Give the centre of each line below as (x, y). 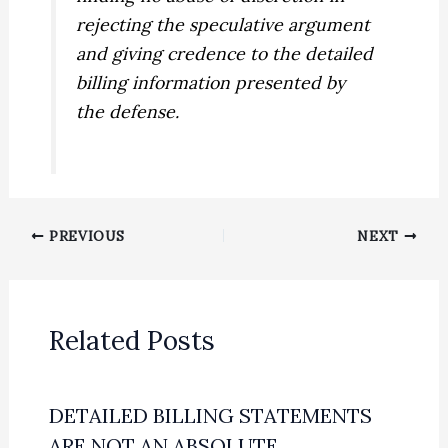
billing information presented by (211, 82)
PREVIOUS (84, 236)
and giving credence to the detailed (225, 53)
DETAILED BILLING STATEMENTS (210, 416)
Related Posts (131, 341)
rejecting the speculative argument (223, 24)
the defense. (128, 111)
